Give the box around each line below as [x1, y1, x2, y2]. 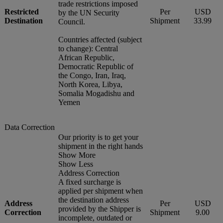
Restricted [4, 7, 39, 16]
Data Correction [4, 122, 55, 131]
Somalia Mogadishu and [58, 89, 134, 98]
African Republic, [58, 53, 114, 62]
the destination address [58, 195, 129, 204]
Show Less [58, 159, 93, 168]
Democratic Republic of [58, 62, 133, 71]
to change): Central [58, 44, 118, 53]
